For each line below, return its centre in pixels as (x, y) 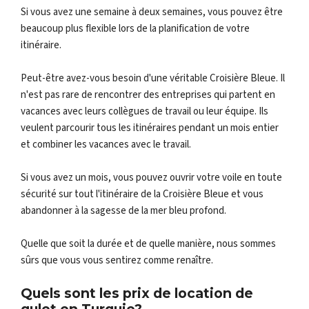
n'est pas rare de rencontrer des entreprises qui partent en (148, 95)
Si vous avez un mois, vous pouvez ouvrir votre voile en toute (151, 178)
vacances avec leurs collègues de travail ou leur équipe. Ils (144, 111)
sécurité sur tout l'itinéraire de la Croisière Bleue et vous (142, 194)
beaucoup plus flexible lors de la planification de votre (135, 29)
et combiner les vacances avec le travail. (106, 144)
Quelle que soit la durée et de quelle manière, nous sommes (148, 244)
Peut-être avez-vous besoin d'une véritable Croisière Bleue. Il (153, 78)
